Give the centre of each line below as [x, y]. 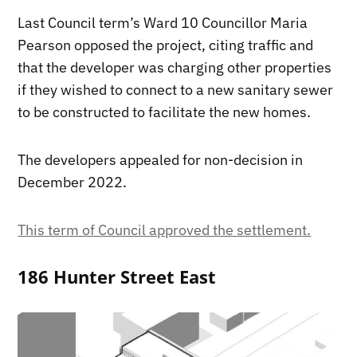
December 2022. [73, 182]
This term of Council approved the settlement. [165, 229]
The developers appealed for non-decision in [161, 159]
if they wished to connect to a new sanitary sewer [176, 89]
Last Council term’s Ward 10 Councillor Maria [163, 22]
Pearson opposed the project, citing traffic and [166, 45]
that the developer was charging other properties [175, 67]
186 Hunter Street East [117, 277]
